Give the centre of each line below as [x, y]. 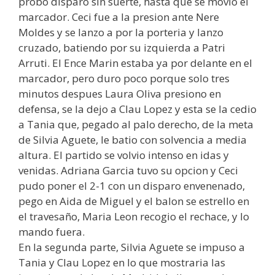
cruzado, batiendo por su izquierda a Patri [122, 48]
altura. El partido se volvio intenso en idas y [124, 155]
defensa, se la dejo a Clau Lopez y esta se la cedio [137, 109]
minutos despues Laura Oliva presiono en [120, 94]
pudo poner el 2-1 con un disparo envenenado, [132, 186]
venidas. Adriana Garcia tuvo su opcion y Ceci [128, 170]
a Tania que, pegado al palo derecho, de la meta [136, 124]
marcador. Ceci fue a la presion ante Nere [119, 17]
